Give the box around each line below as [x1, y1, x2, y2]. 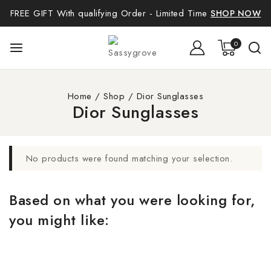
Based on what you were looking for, [9, 189, 256, 211]
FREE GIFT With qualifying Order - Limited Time [10, 7, 211, 20]
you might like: [9, 209, 109, 230]
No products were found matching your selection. [25, 151, 232, 165]
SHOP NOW [211, 7, 261, 19]
